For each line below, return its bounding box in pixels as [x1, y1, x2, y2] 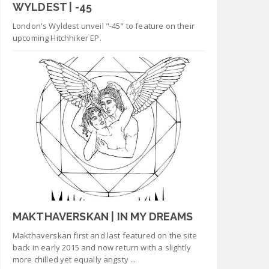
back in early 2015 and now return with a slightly [13, 242, 191, 253]
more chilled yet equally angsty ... [13, 254, 136, 265]
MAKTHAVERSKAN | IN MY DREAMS [13, 210, 193, 223]
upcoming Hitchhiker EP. [13, 32, 101, 44]
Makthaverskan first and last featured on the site [13, 230, 197, 241]
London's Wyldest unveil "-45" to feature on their [13, 20, 195, 32]
